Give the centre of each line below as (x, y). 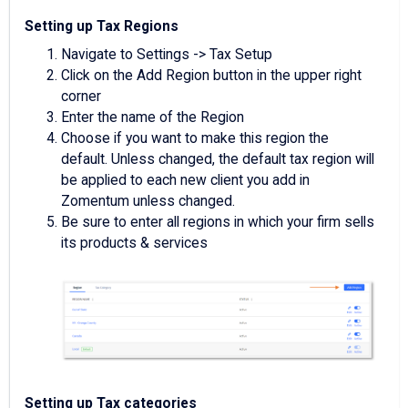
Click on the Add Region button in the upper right (211, 76)
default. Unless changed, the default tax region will (218, 160)
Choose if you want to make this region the (195, 139)
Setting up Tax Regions (102, 27)
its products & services (134, 244)
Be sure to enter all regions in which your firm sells (218, 223)
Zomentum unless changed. (150, 202)
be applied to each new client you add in (185, 181)
